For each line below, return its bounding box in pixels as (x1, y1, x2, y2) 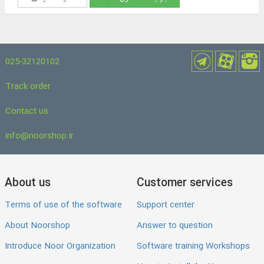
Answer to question (137, 219, 213, 233)
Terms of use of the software (5, 198, 122, 212)
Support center (137, 198, 194, 212)
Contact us (5, 104, 48, 118)
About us (5, 174, 51, 192)
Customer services (137, 174, 233, 192)
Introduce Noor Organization (5, 239, 115, 253)
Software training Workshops (137, 239, 250, 253)
